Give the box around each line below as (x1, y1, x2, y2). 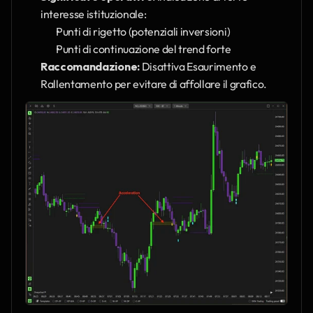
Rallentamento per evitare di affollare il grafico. (41, 77, 267, 92)
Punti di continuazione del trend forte (56, 42, 231, 57)
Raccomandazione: (41, 59, 140, 74)
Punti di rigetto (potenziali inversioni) (56, 24, 231, 39)
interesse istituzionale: (41, 7, 147, 22)
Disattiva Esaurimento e (139, 59, 256, 74)
